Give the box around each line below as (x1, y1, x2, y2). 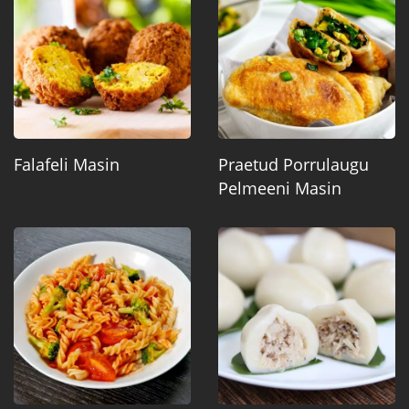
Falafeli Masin (14, 152, 120, 175)
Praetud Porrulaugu (218, 152, 369, 175)
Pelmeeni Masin (218, 176, 341, 199)
